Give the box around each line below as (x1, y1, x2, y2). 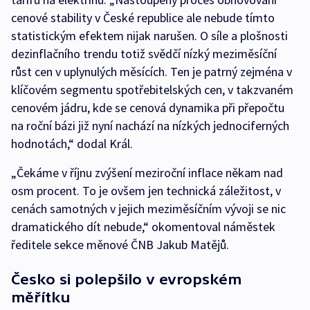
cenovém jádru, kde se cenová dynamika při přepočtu (11, 100, 284, 116)
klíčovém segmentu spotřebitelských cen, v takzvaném (11, 82, 293, 98)
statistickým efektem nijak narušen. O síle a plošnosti (11, 28, 288, 44)
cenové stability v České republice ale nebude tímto (11, 10, 275, 26)
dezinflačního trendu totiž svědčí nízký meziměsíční (11, 46, 277, 62)
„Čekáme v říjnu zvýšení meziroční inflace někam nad (11, 165, 283, 181)
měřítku (11, 289, 71, 305)
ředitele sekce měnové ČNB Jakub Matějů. (11, 237, 229, 253)
